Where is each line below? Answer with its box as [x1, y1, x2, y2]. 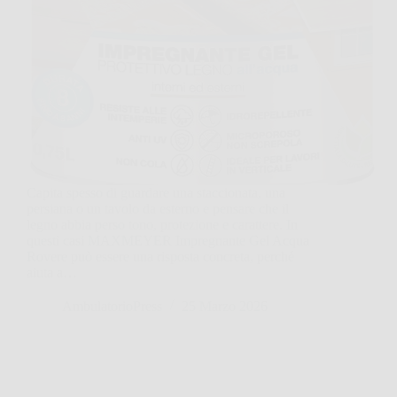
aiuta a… [27, 265, 77, 281]
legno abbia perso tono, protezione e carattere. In [27, 217, 298, 233]
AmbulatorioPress [62, 299, 162, 315]
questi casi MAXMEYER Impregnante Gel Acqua [27, 233, 309, 249]
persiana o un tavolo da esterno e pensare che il [27, 201, 289, 217]
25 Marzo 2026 [182, 299, 268, 315]
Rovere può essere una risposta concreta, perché [27, 249, 294, 265]
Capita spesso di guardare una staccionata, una [27, 185, 285, 201]
